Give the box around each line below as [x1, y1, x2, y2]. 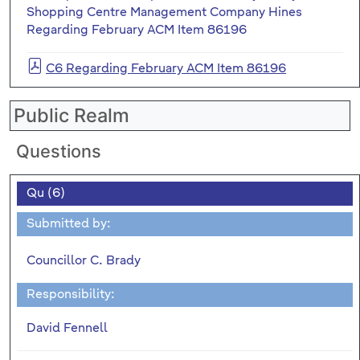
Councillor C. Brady [27, 254, 141, 267]
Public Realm [14, 103, 129, 127]
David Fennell [27, 321, 108, 334]
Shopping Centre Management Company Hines [27, 6, 302, 18]
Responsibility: [27, 288, 115, 301]
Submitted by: [27, 217, 111, 230]
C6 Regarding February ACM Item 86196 [46, 62, 286, 75]
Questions [16, 140, 101, 162]
